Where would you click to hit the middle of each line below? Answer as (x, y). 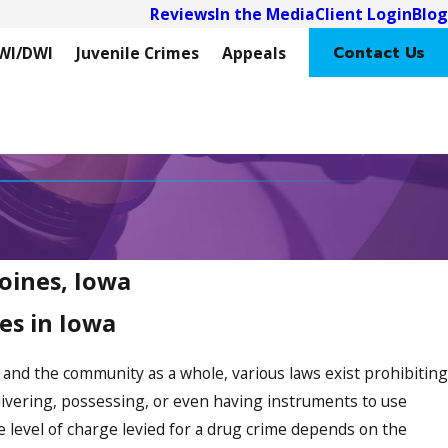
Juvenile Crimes (138, 52)
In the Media (265, 14)
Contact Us (378, 52)
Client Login (363, 14)
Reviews (182, 14)
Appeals (254, 52)
